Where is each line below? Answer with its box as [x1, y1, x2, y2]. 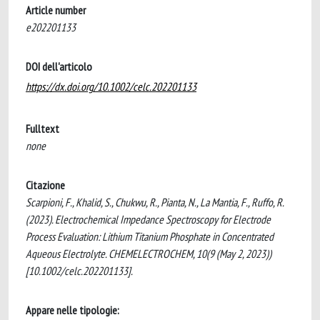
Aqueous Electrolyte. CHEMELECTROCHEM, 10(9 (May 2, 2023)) [26, 246, 271, 261]
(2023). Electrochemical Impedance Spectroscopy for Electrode [26, 212, 271, 226]
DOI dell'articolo [26, 59, 92, 74]
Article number [26, 3, 86, 17]
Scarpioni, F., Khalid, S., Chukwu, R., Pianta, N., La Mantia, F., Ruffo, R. [26, 195, 284, 209]
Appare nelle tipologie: [26, 303, 119, 317]
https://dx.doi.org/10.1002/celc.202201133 [26, 79, 196, 94]
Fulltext [26, 121, 59, 136]
